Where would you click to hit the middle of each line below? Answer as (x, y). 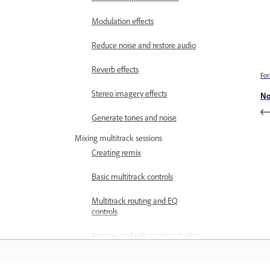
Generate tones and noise (134, 117)
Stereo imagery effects (129, 93)
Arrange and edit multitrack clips (146, 235)
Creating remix (116, 152)
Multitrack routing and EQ (135, 200)
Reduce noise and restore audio (144, 45)
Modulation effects (123, 21)
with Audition (114, 246)
